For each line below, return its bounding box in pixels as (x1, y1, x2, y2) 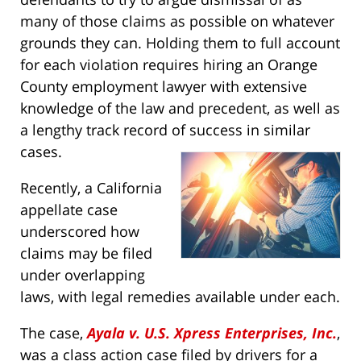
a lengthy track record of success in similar (20, 120, 310, 140)
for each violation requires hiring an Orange (20, 55, 317, 75)
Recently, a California (20, 178, 162, 198)
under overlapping (20, 265, 145, 285)
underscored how (20, 222, 139, 242)
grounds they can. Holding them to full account (20, 33, 340, 53)
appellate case (20, 200, 118, 220)
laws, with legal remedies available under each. (20, 287, 340, 307)
